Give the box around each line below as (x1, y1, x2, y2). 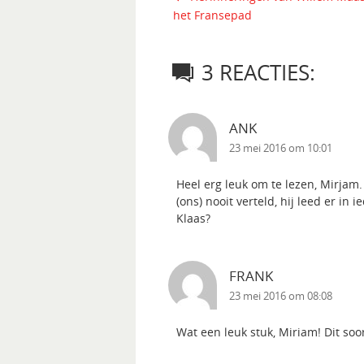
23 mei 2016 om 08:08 (229, 289, 332, 304)
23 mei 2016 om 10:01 (229, 141, 332, 156)
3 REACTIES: (201, 58, 316, 88)
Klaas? (176, 210, 210, 227)
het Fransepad (173, 7, 253, 24)
